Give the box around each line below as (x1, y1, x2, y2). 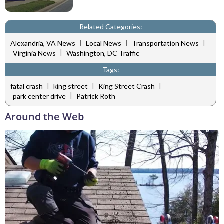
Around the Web (5, 109, 84, 123)
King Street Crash (98, 82, 155, 91)
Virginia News (13, 48, 56, 57)
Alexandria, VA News (10, 39, 75, 48)
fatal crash (10, 82, 43, 91)
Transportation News (132, 39, 199, 48)
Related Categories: (79, 22, 142, 31)
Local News (86, 39, 121, 48)
